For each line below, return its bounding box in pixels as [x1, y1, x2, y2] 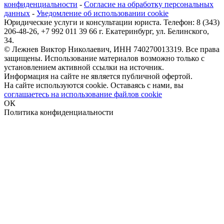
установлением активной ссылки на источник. [4, 62, 164, 71]
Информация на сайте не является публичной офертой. [4, 71, 192, 80]
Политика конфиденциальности [4, 107, 113, 116]
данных [4, 8, 30, 17]
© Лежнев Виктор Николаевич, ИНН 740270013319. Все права [4, 44, 219, 53]
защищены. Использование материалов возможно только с [4, 53, 204, 62]
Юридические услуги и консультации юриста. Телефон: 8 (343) [4, 17, 219, 26]
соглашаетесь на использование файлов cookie [4, 89, 162, 98]
